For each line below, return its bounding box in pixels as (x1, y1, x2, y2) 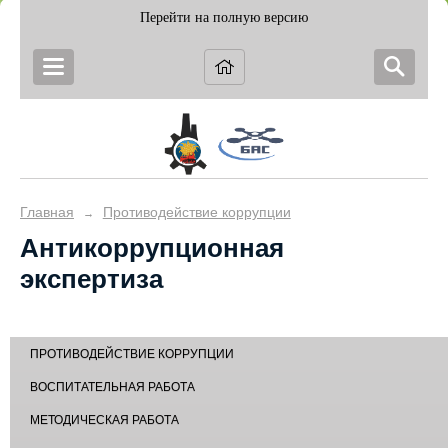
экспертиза (20, 264, 163, 294)
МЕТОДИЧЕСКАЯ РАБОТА (30, 413, 179, 428)
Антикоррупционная (20, 233, 284, 263)
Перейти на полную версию (140, 10, 308, 25)
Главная (20, 204, 74, 220)
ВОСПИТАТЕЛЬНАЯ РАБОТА (30, 380, 195, 395)
